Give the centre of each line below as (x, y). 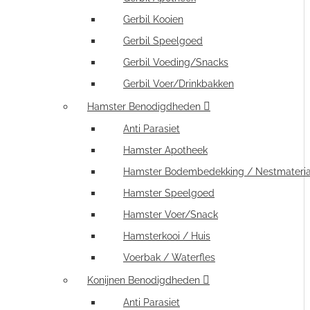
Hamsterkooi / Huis (167, 236)
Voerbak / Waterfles (169, 257)
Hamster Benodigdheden (144, 107)
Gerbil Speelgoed (163, 41)
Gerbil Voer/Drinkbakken (179, 84)
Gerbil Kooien (153, 19)
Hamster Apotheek (165, 150)
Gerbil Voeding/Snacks (176, 62)
